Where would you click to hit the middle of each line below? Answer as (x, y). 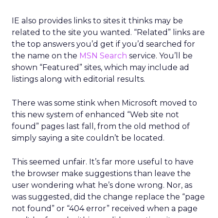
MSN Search (103, 56)
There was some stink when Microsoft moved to (104, 103)
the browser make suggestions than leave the (101, 173)
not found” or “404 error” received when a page (105, 209)
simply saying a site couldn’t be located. (88, 138)
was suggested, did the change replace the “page (108, 197)
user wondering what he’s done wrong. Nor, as (102, 185)
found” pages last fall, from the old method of (101, 126)
